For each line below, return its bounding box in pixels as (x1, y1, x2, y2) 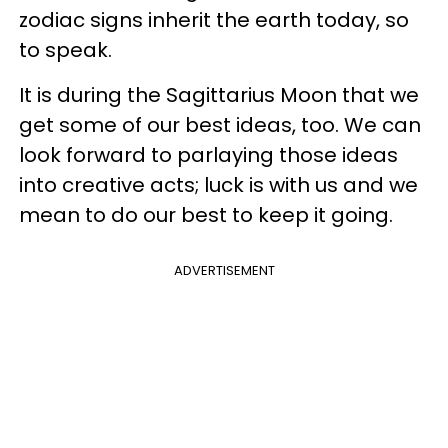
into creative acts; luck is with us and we (19, 171, 418, 199)
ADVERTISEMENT (173, 261, 275, 280)
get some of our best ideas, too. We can (19, 111, 421, 139)
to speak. (19, 36, 112, 64)
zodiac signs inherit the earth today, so (19, 6, 409, 34)
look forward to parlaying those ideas (19, 141, 398, 169)
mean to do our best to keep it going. (19, 201, 393, 229)
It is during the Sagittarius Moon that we (19, 81, 419, 109)
